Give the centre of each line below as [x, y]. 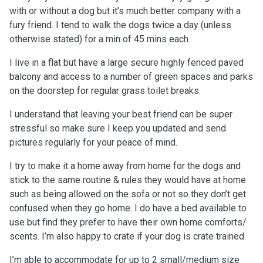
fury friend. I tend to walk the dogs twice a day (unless [120, 25]
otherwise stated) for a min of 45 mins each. [100, 39]
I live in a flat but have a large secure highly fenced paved [127, 63]
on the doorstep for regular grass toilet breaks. [105, 91]
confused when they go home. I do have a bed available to [128, 208]
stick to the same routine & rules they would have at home [128, 180]
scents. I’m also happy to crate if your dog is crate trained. [128, 236]
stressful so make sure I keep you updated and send [118, 128]
